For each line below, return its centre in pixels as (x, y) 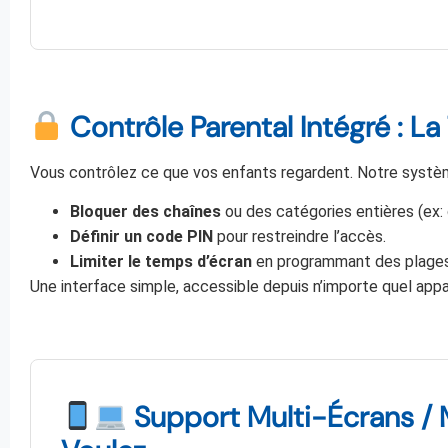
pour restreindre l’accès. (299, 237)
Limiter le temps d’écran (161, 262)
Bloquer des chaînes (145, 212)
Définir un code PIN (141, 237)
